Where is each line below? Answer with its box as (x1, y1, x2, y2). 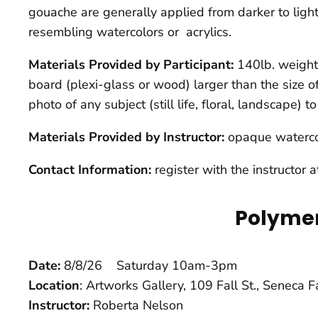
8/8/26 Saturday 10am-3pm (64, 257, 237, 275)
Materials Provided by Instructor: (28, 128, 228, 146)
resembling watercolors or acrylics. (28, 23, 231, 41)
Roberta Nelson (93, 297, 183, 314)
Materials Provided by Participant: (28, 56, 237, 74)
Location (28, 277, 79, 295)
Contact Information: (28, 161, 155, 179)
